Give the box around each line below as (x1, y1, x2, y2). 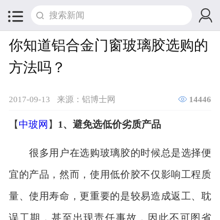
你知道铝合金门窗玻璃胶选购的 (8, 37, 208, 52)
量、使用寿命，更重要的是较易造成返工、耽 (8, 191, 212, 200)
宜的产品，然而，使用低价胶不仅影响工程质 (8, 169, 212, 179)
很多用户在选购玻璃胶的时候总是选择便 (8, 147, 212, 157)
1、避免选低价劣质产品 (57, 119, 161, 129)
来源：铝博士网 (56, 94, 115, 103)
